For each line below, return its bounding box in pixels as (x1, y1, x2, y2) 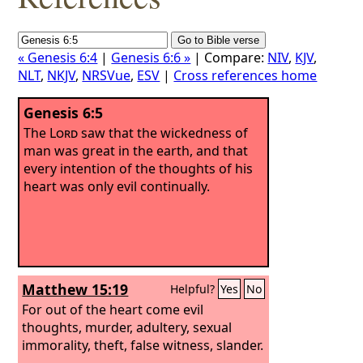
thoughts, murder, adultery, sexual (22, 318, 233, 336)
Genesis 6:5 (23, 103, 104, 122)
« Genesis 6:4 (18, 49, 98, 66)
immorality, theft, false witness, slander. (22, 335, 264, 354)
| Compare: (190, 49, 268, 66)
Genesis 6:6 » (111, 49, 191, 66)
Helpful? (170, 281, 219, 297)
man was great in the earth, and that (23, 141, 249, 160)
